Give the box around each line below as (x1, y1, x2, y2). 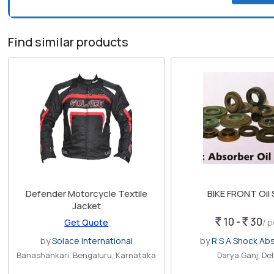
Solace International (51, 235, 133, 247)
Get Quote (64, 217, 109, 229)
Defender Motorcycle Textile (25, 187, 147, 201)
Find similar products (8, 34, 129, 51)
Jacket (72, 199, 101, 213)
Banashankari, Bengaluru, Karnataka (17, 250, 157, 261)
